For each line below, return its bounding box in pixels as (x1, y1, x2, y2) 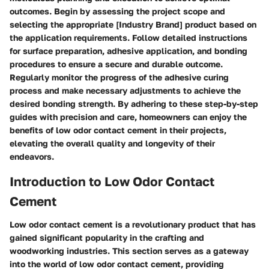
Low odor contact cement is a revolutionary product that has (10, 219, 256, 229)
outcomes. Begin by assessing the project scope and (10, 6, 225, 16)
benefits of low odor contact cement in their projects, (10, 125, 226, 135)
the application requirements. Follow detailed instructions (10, 32, 247, 43)
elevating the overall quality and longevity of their (10, 138, 215, 148)
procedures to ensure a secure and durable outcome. (10, 59, 223, 69)
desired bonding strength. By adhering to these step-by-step (10, 98, 258, 109)
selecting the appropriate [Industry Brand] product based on (10, 19, 256, 29)
